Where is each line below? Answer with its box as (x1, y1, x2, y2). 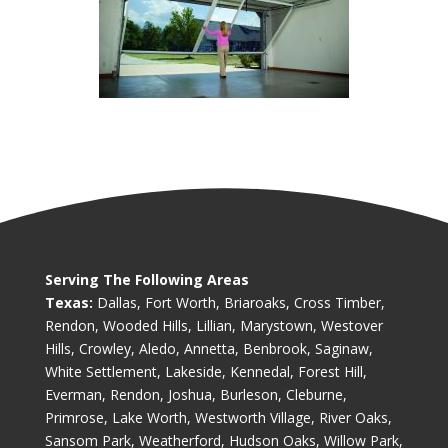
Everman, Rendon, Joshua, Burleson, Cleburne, (44, 384, 347, 404)
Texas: (44, 292, 93, 312)
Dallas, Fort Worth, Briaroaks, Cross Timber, (92, 292, 385, 312)
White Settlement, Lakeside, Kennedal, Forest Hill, (44, 361, 367, 381)
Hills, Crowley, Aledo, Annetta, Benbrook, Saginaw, (44, 338, 373, 358)
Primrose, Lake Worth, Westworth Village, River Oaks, (44, 407, 392, 427)
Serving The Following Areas (44, 269, 249, 289)
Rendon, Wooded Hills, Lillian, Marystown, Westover (44, 315, 383, 335)
